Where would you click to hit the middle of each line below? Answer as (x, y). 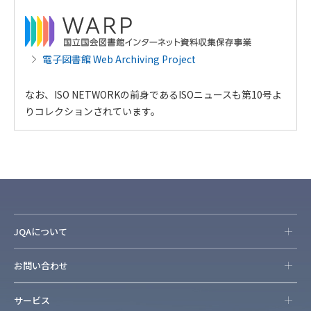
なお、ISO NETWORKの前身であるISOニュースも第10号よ (153, 94)
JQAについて (41, 231)
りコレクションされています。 (93, 111)
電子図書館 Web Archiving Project (119, 59)
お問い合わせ (41, 265)
